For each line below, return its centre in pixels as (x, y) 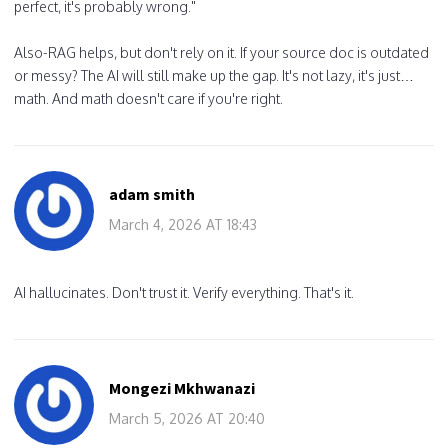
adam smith (152, 193)
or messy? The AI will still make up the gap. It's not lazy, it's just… (214, 75)
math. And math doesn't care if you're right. (148, 98)
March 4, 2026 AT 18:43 (183, 224)
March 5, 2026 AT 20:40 (187, 418)
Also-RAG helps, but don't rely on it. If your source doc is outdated (221, 52)
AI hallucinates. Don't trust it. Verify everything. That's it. (184, 292)
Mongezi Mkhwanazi (182, 387)
